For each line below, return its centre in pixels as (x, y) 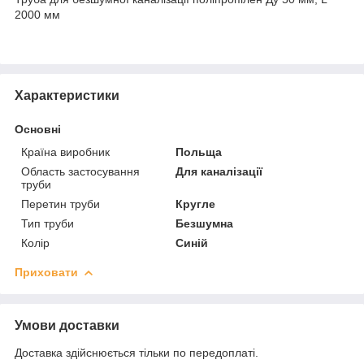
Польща (199, 152)
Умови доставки (67, 325)
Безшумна (205, 223)
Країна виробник (65, 152)
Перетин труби (61, 204)
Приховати (46, 272)
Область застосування (80, 171)
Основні (38, 129)
